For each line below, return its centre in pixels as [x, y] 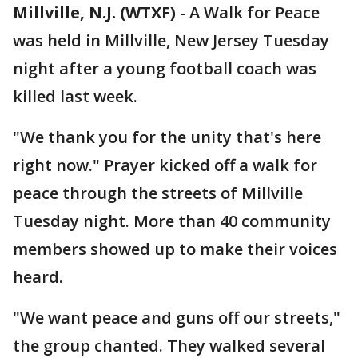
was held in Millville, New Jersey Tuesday [171, 40]
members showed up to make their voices [175, 249]
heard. [38, 277]
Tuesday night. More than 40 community [172, 221]
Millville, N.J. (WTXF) [94, 12]
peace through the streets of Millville [158, 193]
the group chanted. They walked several [169, 346]
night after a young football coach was [165, 68]
